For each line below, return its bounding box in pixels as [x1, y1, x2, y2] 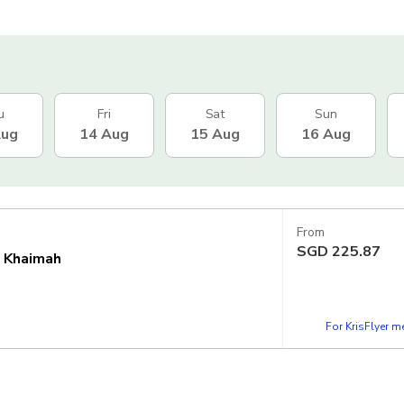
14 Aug [79, 124, 129, 144]
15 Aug [190, 124, 240, 144]
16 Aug [301, 124, 351, 144]
